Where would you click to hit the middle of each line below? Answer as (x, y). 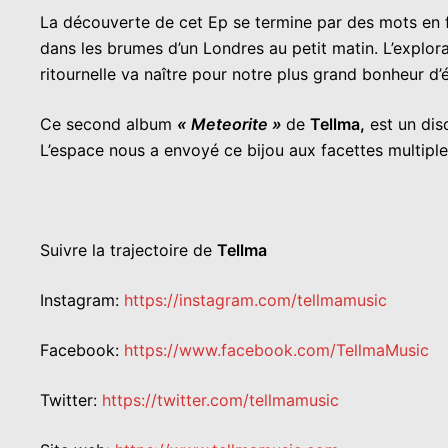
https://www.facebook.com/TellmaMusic (276, 349)
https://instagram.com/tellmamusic (255, 299)
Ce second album (108, 123)
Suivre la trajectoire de (128, 249)
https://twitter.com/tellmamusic (220, 399)
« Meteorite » (231, 123)
